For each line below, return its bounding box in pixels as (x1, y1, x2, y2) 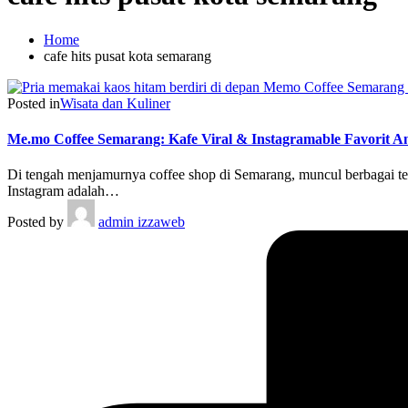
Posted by (7, 214, 64, 230)
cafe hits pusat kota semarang (44, 47, 211, 64)
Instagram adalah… (7, 183, 119, 199)
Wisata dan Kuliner (60, 95, 170, 111)
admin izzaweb (98, 214, 185, 230)
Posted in (7, 95, 60, 111)
